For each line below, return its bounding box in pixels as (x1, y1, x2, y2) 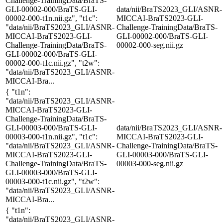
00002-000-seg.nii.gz (116, 40, 183, 49)
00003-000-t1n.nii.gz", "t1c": (5, 132, 98, 141)
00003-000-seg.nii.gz (116, 159, 183, 168)
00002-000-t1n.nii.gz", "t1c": (5, 13, 98, 22)
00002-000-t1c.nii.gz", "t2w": (5, 58, 100, 67)
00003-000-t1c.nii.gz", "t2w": (5, 177, 100, 186)
